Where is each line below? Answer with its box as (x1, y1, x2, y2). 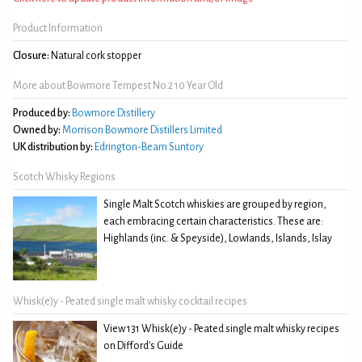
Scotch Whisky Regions (13, 170, 116, 183)
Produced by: (13, 107, 70, 119)
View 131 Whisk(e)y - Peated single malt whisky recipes (103, 322, 339, 335)
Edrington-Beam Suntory (95, 141, 204, 153)
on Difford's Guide (103, 339, 183, 351)
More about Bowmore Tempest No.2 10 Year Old (13, 79, 223, 91)
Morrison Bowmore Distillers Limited (62, 124, 222, 136)
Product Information (13, 22, 103, 34)
